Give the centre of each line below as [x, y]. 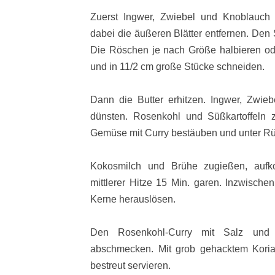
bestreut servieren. [130, 265]
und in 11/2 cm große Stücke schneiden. [177, 67]
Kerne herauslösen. [133, 199]
